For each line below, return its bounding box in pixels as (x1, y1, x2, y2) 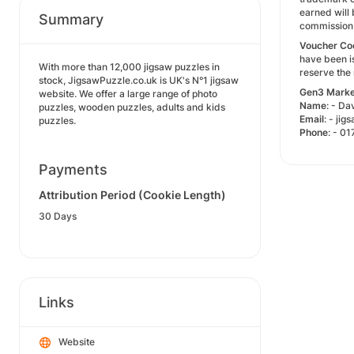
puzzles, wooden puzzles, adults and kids (39, 101, 225, 113)
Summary (39, 11, 104, 28)
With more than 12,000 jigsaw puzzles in (39, 61, 220, 73)
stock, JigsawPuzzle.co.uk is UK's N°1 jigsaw (39, 74, 239, 86)
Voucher (299, 40, 337, 51)
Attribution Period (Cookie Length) (39, 188, 226, 201)
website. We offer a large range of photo (39, 88, 217, 100)
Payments (39, 161, 107, 178)
